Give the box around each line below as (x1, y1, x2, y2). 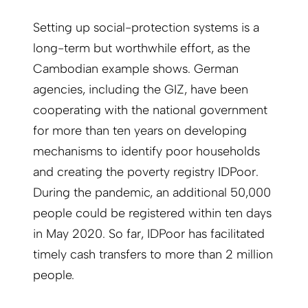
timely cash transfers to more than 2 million (33, 247, 273, 263)
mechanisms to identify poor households (33, 144, 260, 159)
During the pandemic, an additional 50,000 (33, 185, 271, 201)
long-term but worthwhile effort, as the (33, 41, 250, 56)
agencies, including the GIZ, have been (33, 82, 248, 98)
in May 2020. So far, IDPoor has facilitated (33, 226, 265, 242)
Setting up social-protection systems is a (33, 20, 259, 36)
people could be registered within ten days (33, 206, 272, 221)
